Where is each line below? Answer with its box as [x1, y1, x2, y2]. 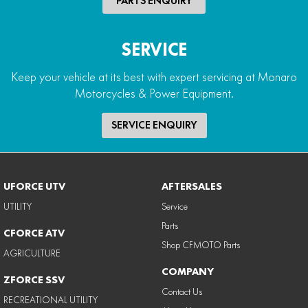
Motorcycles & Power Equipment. [74, 86, 234, 100]
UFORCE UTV [3, 179, 65, 192]
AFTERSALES [161, 179, 222, 192]
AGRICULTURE [3, 247, 60, 258]
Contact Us [161, 285, 202, 297]
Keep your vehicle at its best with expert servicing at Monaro [11, 69, 297, 84]
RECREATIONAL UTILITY [3, 294, 98, 305]
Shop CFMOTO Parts [161, 239, 240, 250]
